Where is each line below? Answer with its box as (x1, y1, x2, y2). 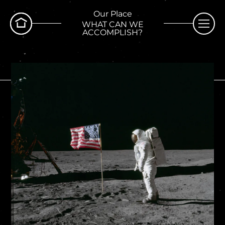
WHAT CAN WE (81, 20, 144, 29)
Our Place (93, 9, 132, 19)
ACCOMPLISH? (82, 28, 143, 37)
